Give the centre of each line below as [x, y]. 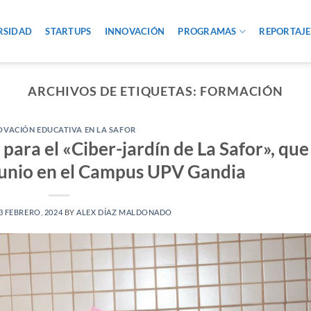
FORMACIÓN [242, 91]
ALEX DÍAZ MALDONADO [124, 212]
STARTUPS [68, 31]
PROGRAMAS [207, 31]
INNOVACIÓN [135, 31]
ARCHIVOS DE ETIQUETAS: [114, 91]
